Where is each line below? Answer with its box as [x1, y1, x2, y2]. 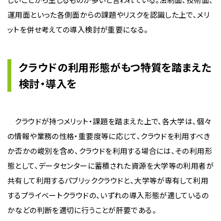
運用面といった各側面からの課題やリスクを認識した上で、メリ [7, 9, 210, 20]
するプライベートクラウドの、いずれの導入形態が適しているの [7, 190, 209, 200]
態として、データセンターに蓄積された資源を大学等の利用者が [7, 160, 214, 171]
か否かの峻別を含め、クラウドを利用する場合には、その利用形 [7, 146, 212, 156]
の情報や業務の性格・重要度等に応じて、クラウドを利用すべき [7, 131, 210, 141]
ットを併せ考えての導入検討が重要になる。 [7, 24, 148, 35]
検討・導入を [19, 76, 77, 91]
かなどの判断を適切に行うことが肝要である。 [7, 205, 156, 215]
